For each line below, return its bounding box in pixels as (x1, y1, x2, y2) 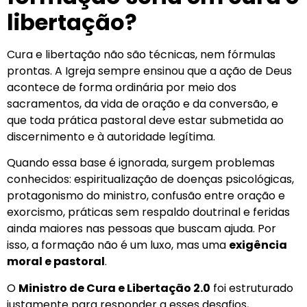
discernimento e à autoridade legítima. (7, 128, 215, 145)
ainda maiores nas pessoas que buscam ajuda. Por (7, 221, 276, 237)
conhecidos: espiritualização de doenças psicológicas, (7, 171, 294, 188)
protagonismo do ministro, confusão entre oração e (7, 188, 285, 204)
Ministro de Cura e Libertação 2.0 (19, 280, 210, 296)
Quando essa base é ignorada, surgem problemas (7, 155, 275, 171)
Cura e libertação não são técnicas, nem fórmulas (7, 46, 275, 62)
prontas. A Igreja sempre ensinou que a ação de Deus (7, 62, 292, 79)
